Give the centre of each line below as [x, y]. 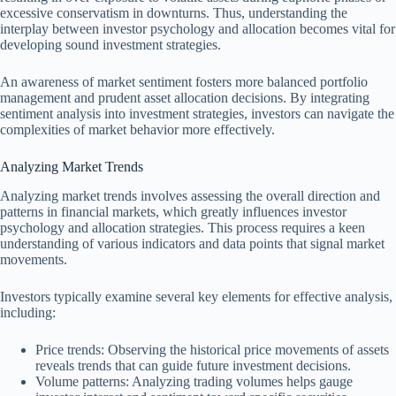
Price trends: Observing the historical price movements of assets [212, 349]
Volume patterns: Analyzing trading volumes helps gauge [194, 381]
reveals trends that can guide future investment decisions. [193, 365]
